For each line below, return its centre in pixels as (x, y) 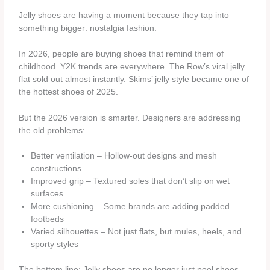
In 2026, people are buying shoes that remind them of (121, 54)
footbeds (48, 219)
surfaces (47, 194)
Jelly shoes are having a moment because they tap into (124, 15)
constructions (56, 169)
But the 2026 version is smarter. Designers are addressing (130, 118)
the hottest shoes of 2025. (69, 92)
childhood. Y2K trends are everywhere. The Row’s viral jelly (132, 66)
